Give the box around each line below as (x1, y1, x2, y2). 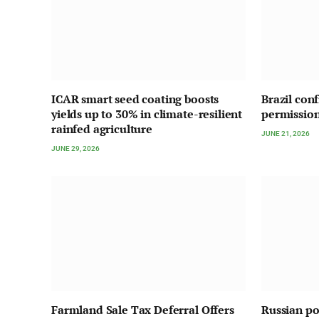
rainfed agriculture (51, 120, 152, 137)
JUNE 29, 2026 (51, 144, 100, 152)
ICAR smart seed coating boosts (51, 90, 219, 107)
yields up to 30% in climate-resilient (51, 105, 243, 122)
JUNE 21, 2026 (261, 129, 310, 137)
